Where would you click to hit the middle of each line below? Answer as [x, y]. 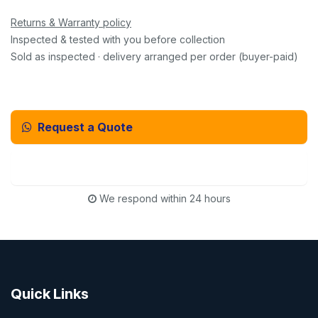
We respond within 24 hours [165, 199]
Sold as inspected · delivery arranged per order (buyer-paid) [154, 57]
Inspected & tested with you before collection [118, 40]
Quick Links [50, 294]
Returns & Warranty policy [71, 23]
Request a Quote [85, 127]
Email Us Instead [168, 168]
